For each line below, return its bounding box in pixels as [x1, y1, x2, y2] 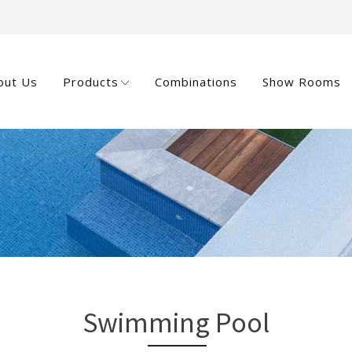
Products [62, 74, 119, 90]
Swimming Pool [82, 305, 269, 340]
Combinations [154, 74, 237, 90]
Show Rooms [262, 74, 341, 90]
